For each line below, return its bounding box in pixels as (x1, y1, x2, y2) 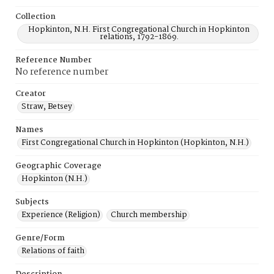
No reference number (15, 65, 108, 80)
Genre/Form (15, 232, 65, 245)
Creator (15, 87, 46, 100)
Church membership (111, 209, 187, 221)
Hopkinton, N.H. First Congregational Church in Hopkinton (28, 23, 250, 36)
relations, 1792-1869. (99, 31, 179, 43)
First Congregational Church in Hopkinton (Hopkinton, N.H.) (21, 136, 249, 149)
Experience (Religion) (21, 209, 100, 221)
